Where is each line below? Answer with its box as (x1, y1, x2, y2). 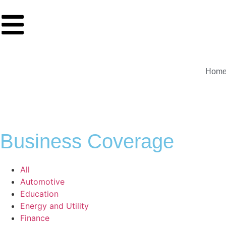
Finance (20, 212, 49, 223)
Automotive (20, 176, 65, 187)
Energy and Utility (20, 200, 89, 211)
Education (20, 188, 59, 199)
